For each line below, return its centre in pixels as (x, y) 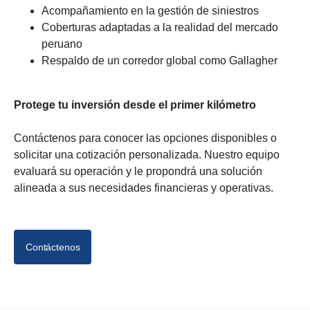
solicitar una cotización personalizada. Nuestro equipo (147, 155)
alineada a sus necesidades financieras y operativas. (144, 188)
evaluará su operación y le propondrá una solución (138, 171)
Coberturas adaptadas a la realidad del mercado (160, 27)
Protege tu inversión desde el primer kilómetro (135, 105)
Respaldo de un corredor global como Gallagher (159, 61)
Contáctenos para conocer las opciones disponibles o (145, 138)
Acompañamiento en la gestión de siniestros (150, 11)
